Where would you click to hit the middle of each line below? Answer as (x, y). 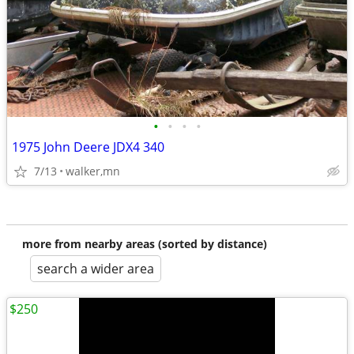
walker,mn (93, 171)
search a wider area (96, 269)
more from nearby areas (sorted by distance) (145, 244)
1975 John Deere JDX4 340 (88, 147)
